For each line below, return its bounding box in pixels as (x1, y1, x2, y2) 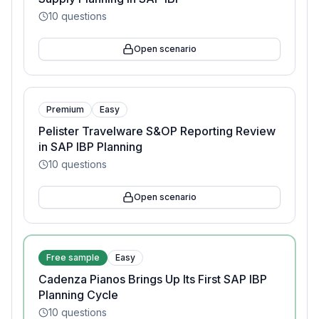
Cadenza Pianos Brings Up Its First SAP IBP (38, 272, 267, 286)
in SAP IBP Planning (38, 140, 142, 154)
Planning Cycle (38, 288, 118, 302)
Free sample (46, 252, 100, 263)
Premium (46, 104, 84, 115)
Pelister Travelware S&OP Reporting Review (38, 124, 276, 138)
